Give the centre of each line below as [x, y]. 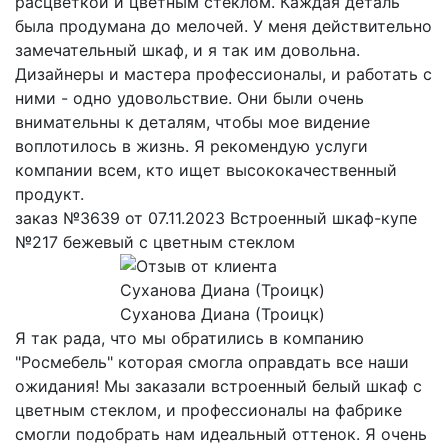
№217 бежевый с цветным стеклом [155, 241]
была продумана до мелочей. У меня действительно [223, 25]
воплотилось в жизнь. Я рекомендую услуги [191, 145]
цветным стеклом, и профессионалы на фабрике [208, 409]
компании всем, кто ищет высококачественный [206, 169]
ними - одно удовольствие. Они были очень [189, 97]
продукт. [49, 193]
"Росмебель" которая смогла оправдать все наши [212, 361]
